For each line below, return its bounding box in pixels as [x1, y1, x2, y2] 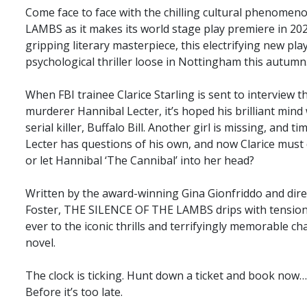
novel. [25, 235, 56, 251]
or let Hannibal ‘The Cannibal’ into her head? [25, 153, 254, 169]
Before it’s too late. [25, 284, 123, 300]
